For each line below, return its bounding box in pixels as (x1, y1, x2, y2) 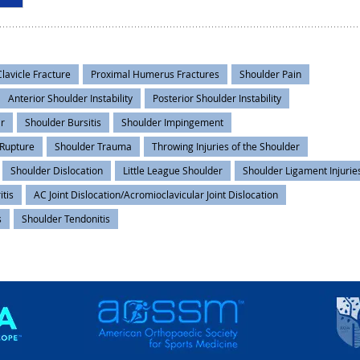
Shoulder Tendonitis (22, 212, 110, 226)
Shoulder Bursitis (25, 116, 101, 129)
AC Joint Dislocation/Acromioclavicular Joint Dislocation (34, 188, 278, 202)
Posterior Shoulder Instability (153, 92, 281, 105)
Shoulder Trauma (55, 140, 132, 153)
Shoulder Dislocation (10, 164, 103, 178)
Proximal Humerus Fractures (91, 67, 219, 81)
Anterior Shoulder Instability (8, 92, 133, 105)
